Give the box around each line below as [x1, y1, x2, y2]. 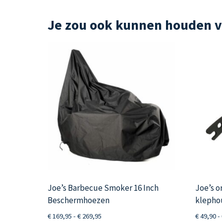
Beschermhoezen [48, 194, 110, 206]
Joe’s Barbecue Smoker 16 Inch [48, 182, 159, 193]
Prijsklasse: [101, 211, 135, 220]
